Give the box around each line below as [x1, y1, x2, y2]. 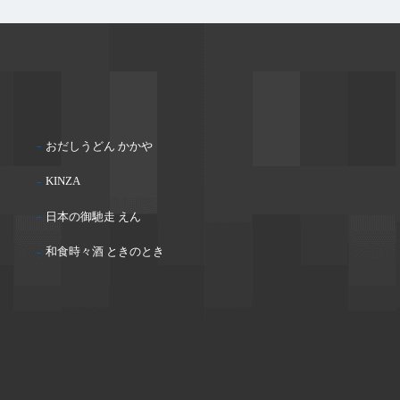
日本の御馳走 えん [45, 210, 141, 223]
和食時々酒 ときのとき [45, 246, 164, 259]
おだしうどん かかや [45, 139, 153, 153]
